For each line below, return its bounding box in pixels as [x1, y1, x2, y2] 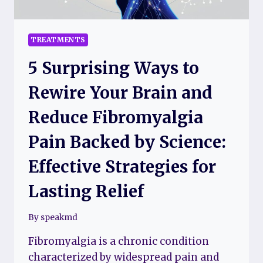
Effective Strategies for [28, 156, 216, 177]
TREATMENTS [31, 35, 86, 44]
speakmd [41, 213, 78, 223]
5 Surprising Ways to [28, 57, 199, 79]
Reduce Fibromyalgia [28, 106, 203, 128]
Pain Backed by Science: [28, 131, 226, 153]
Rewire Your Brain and [28, 82, 213, 103]
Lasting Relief [28, 180, 144, 202]
